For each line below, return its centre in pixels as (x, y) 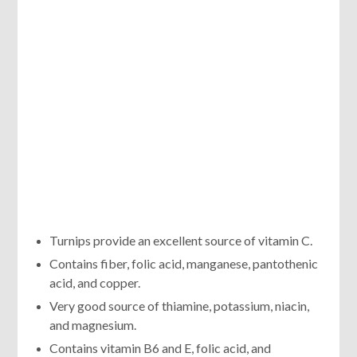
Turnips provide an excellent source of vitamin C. (181, 240)
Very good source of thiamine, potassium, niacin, (180, 305)
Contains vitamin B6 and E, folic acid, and (161, 347)
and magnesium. (93, 324)
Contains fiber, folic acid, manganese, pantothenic (184, 263)
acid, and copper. (95, 282)
